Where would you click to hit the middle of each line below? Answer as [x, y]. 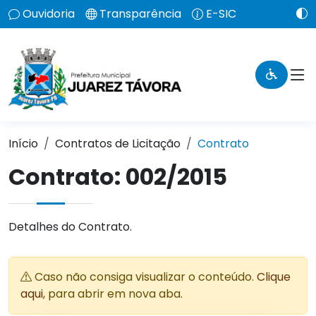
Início [23, 144]
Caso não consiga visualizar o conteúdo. [144, 277]
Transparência [140, 14]
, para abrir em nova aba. [113, 294]
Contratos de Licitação [118, 144]
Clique [274, 277]
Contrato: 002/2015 [118, 177]
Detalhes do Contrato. [70, 227]
